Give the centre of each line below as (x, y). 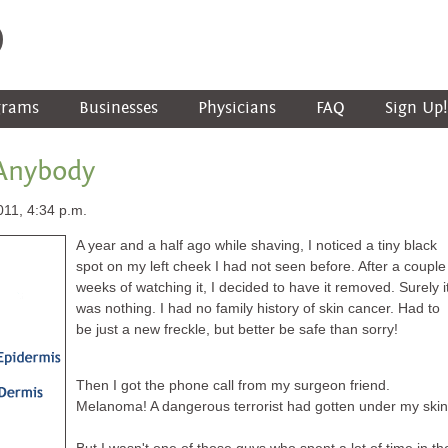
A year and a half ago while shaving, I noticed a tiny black (256, 245)
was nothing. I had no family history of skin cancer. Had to (258, 308)
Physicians (237, 108)
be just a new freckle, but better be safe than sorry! (237, 329)
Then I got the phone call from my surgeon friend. (233, 385)
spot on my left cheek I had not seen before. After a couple (261, 266)
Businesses (118, 108)
